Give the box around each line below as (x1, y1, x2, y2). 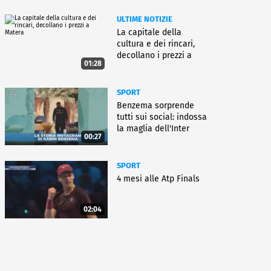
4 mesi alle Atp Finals (117, 173, 200, 184)
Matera (117, 62, 144, 73)
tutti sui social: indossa (117, 112, 207, 122)
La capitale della (117, 27, 181, 38)
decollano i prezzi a (117, 50, 192, 61)
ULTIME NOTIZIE (117, 15, 172, 24)
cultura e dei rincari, (117, 39, 195, 50)
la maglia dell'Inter (117, 123, 189, 134)
